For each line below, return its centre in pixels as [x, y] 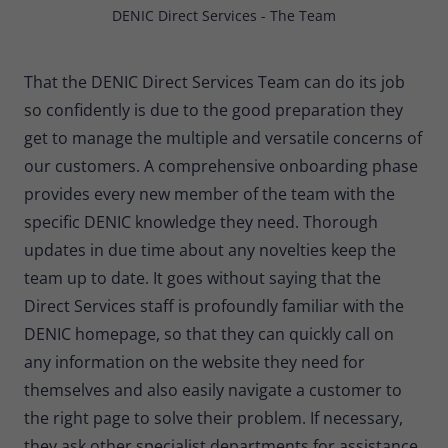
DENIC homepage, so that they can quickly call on [209, 333]
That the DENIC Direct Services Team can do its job [214, 81]
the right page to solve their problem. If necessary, [213, 417]
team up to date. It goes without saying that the [202, 277]
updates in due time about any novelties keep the [210, 249]
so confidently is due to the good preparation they [213, 109]
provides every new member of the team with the [209, 193]
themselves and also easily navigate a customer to [213, 389]
